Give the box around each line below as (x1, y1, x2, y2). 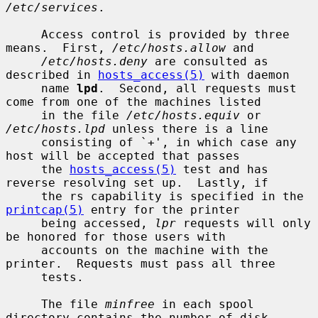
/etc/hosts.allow (112, 40, 226, 55)
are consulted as (148, 54, 268, 68)
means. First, (6, 40, 112, 55)
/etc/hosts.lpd (6, 121, 105, 136)
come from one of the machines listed (6, 94, 261, 109)
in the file (41, 108, 126, 122)
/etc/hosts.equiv (126, 108, 240, 122)
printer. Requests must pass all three (6, 256, 275, 270)
